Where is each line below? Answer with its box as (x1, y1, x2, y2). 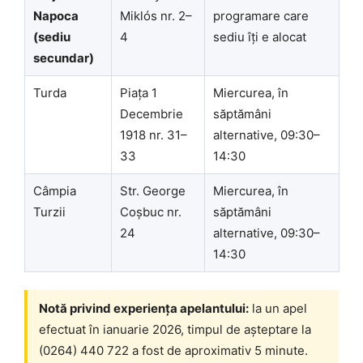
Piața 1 (120, 84, 157, 100)
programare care (213, 7, 309, 23)
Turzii (33, 203, 66, 220)
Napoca (33, 7, 79, 23)
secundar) (33, 49, 94, 66)
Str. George (120, 182, 186, 199)
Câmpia (33, 182, 76, 199)
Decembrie (120, 105, 183, 122)
